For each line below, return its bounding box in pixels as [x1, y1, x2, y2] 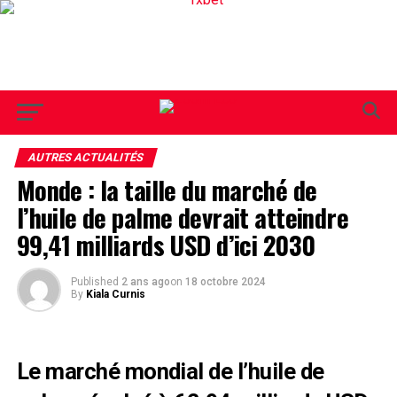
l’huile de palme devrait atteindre [16, 198, 349, 236]
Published [70, 276, 119, 288]
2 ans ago [121, 276, 170, 288]
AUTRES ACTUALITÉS [26, 151, 145, 164]
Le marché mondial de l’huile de [16, 358, 324, 385]
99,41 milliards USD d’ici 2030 [16, 226, 315, 263]
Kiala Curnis [85, 288, 145, 300]
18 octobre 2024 [184, 276, 266, 288]
